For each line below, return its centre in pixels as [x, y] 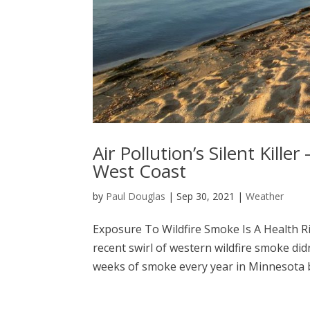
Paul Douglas [136, 196]
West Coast [140, 171]
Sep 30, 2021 [206, 196]
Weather [265, 196]
